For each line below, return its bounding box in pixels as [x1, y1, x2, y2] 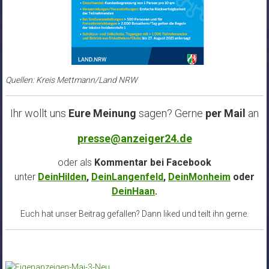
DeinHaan [112, 186, 155, 198]
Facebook [166, 157, 211, 169]
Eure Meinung [68, 107, 136, 120]
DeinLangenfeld [91, 171, 163, 183]
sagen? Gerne [136, 107, 203, 120]
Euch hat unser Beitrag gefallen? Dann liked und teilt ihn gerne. [20, 209, 249, 219]
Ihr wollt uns [10, 107, 68, 120]
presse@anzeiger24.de [77, 132, 192, 145]
